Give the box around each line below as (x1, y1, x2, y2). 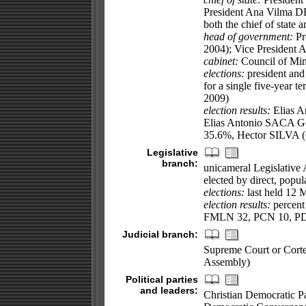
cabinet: (203, 55, 238, 67)
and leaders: (139, 285, 198, 296)
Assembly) (203, 256, 250, 268)
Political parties (125, 274, 198, 285)
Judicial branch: (122, 229, 198, 240)
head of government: (203, 31, 293, 42)
